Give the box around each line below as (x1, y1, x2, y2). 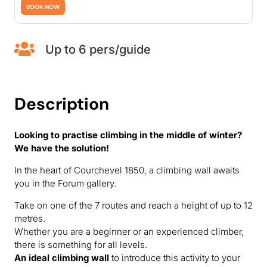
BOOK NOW (26, 3, 60, 11)
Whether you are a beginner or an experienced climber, (14, 226, 244, 238)
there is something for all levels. (14, 239, 147, 251)
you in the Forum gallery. (14, 178, 116, 190)
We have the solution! (14, 142, 109, 154)
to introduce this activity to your (111, 252, 240, 264)
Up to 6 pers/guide (45, 42, 151, 57)
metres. (14, 213, 45, 225)
